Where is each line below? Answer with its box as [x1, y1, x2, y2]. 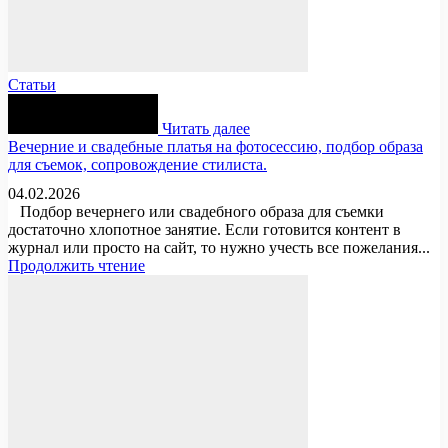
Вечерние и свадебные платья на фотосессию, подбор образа [8, 137, 423, 155]
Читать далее [162, 119, 250, 137]
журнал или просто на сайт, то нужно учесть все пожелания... [8, 238, 430, 256]
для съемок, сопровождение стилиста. [8, 155, 267, 173]
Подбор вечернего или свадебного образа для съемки [8, 202, 384, 220]
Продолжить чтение [8, 256, 145, 274]
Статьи [8, 75, 56, 93]
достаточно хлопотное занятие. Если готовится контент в [8, 220, 401, 238]
